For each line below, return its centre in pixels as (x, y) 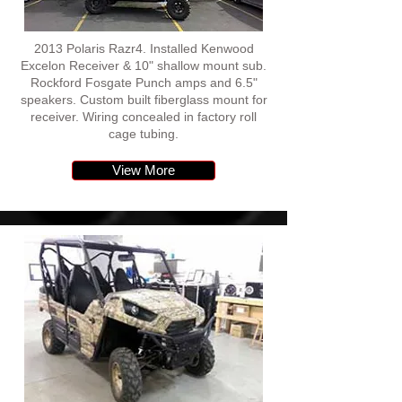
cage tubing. (144, 134)
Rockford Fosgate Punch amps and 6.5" (144, 83)
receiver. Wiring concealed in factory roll (144, 117)
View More (144, 170)
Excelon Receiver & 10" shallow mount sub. (144, 66)
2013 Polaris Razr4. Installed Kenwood (144, 48)
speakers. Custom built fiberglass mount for (144, 100)
